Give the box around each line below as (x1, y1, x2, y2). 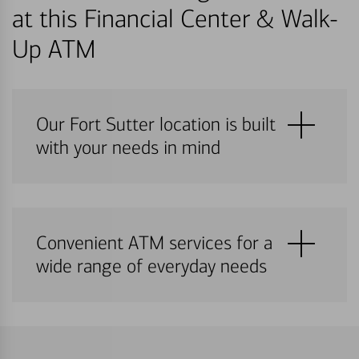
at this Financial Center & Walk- (12, 3, 338, 34)
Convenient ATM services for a (36, 231, 272, 255)
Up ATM (12, 34, 95, 65)
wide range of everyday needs (36, 254, 267, 278)
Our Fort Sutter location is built (36, 112, 276, 136)
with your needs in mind (36, 135, 220, 159)
